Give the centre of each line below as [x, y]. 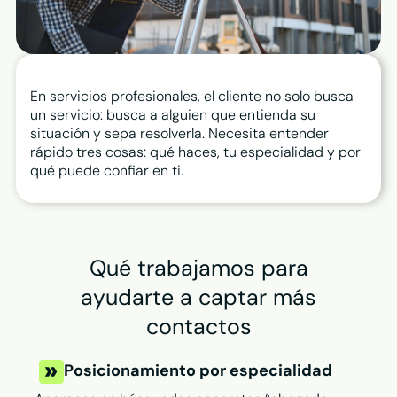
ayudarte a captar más [198, 297]
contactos [198, 326]
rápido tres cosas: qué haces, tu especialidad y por [195, 152]
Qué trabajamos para [198, 268]
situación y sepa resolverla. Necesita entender [179, 133]
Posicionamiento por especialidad [199, 370]
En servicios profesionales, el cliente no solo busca [191, 96]
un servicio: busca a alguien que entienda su [172, 114]
